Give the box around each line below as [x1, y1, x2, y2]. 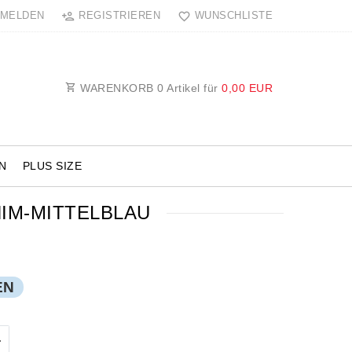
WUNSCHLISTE [194, 9, 273, 21]
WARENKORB [76, 82, 157, 95]
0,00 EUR [222, 82, 273, 95]
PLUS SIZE [22, 159, 82, 172]
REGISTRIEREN [79, 9, 161, 21]
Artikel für [163, 82, 222, 95]
